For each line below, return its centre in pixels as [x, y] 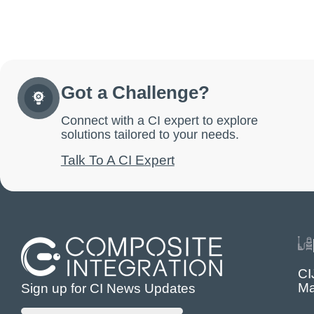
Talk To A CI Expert [117, 161]
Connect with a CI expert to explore [159, 120]
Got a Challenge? [135, 93]
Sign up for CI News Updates [108, 289]
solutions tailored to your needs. [150, 134]
